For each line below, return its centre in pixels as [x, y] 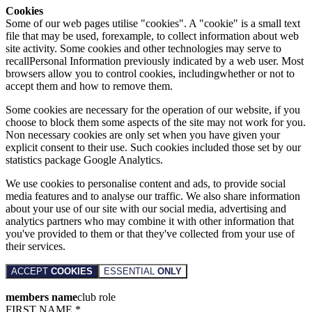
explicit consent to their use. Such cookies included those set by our [153, 148]
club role [96, 297]
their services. [36, 247]
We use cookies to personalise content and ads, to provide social [146, 184]
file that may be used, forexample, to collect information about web [152, 36]
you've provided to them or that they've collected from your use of [150, 234]
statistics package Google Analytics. [84, 160]
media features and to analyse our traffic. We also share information [153, 196]
